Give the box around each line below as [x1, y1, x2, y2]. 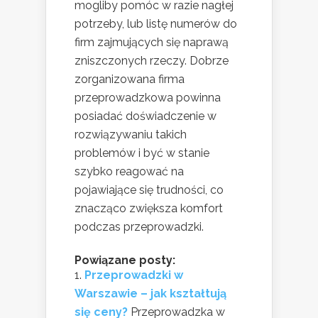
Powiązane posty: [75, 253, 175, 267]
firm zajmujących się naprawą [75, 35, 229, 49]
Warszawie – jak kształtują [75, 286, 226, 300]
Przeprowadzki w [84, 268, 183, 282]
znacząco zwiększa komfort [75, 201, 223, 215]
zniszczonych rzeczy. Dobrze [75, 53, 229, 67]
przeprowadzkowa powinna [75, 90, 221, 104]
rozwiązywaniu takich [75, 127, 187, 141]
